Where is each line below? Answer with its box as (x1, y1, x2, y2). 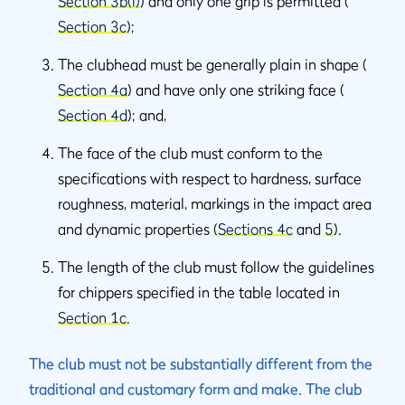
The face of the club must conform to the (58, 144, 323, 162)
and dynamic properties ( (58, 220, 218, 238)
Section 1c (58, 308, 127, 326)
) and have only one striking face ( (127, 80, 344, 99)
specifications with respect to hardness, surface (58, 169, 362, 187)
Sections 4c (218, 220, 293, 238)
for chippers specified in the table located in (58, 283, 340, 301)
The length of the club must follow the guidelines (58, 258, 374, 276)
